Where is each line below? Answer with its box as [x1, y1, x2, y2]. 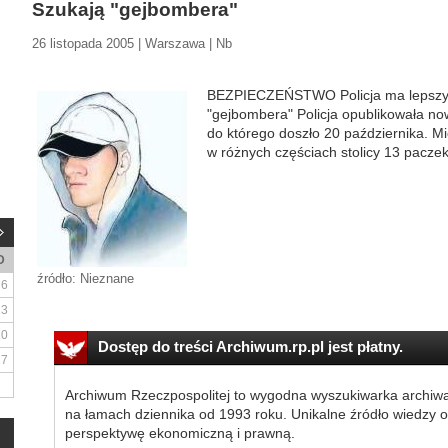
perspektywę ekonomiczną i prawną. [64, 425, 295, 441]
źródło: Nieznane [37, 271, 134, 286]
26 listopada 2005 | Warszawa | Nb [32, 36, 232, 51]
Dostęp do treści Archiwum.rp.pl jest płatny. [97, 338, 403, 355]
